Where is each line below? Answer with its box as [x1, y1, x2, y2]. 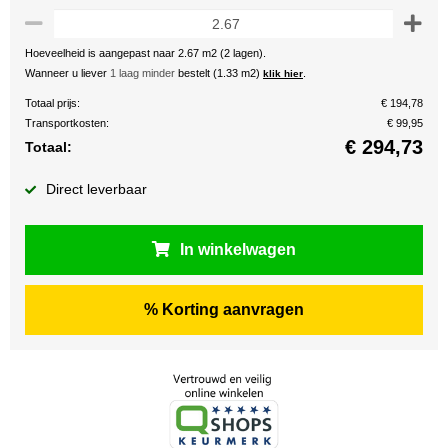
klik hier [263, 68, 303, 79]
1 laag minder [110, 67, 175, 79]
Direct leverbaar [46, 181, 147, 197]
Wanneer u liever [25, 67, 110, 79]
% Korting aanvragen [144, 301, 304, 318]
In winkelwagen [180, 241, 296, 258]
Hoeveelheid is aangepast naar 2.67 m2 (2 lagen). [25, 47, 266, 59]
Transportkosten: [25, 117, 109, 129]
